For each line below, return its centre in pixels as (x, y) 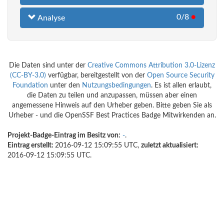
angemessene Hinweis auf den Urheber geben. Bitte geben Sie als (112, 106)
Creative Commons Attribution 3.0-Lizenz (151, 66)
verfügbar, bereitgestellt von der (96, 76)
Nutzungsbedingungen (116, 86)
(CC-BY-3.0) (28, 76)
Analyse (50, 18)
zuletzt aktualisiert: (170, 146)
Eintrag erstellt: (31, 146)
